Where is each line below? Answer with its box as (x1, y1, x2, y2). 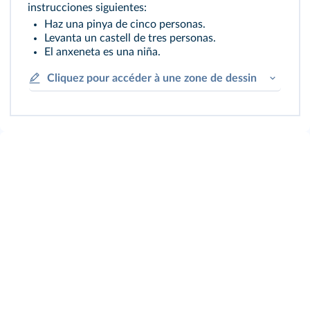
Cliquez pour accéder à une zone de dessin (47, 73, 257, 84)
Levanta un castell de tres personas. (44, 33, 216, 44)
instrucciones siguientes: (28, 2, 147, 13)
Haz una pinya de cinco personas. (44, 19, 206, 30)
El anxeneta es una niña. (44, 46, 161, 57)
